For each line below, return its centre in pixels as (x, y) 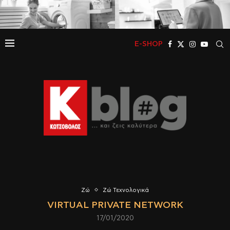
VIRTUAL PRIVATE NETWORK (115, 205)
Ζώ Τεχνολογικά (126, 190)
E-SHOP (149, 44)
